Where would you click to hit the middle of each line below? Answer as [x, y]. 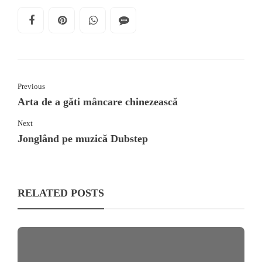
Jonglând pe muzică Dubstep [83, 138]
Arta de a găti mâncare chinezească [98, 101]
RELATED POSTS [61, 193]
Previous [31, 86]
